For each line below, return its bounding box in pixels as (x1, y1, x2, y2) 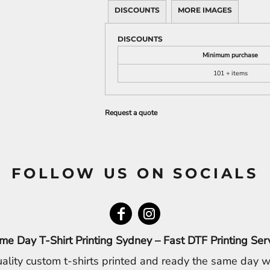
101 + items (213, 69, 248, 78)
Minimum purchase (202, 51, 258, 60)
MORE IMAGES (178, 5, 232, 14)
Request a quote (105, 108, 157, 118)
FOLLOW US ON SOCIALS (11, 165, 259, 182)
